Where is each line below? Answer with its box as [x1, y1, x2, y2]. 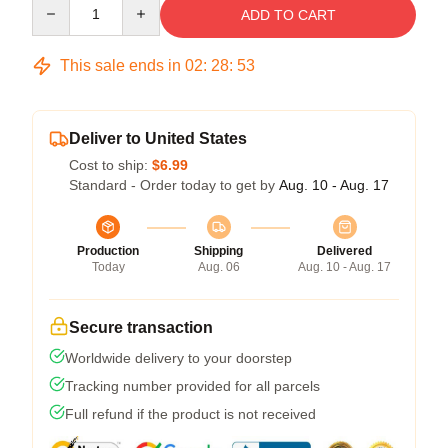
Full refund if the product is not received [65, 405, 316, 422]
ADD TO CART [240, 6, 336, 23]
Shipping [194, 243, 243, 258]
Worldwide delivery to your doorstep [65, 349, 292, 366]
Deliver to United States [69, 129, 247, 147]
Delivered [317, 243, 372, 258]
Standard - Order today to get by [69, 176, 279, 193]
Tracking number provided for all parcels [65, 377, 320, 394]
